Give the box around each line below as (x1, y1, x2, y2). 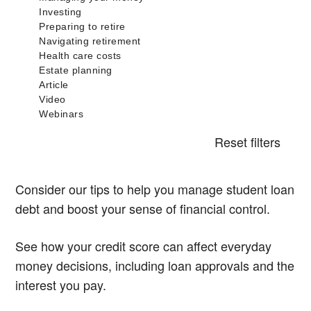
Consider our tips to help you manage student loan (15, 179, 294, 198)
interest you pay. (15, 275, 106, 294)
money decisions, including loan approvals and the (15, 255, 294, 274)
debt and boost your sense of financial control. (15, 199, 270, 217)
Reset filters (215, 132, 280, 151)
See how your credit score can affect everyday (15, 236, 271, 255)
